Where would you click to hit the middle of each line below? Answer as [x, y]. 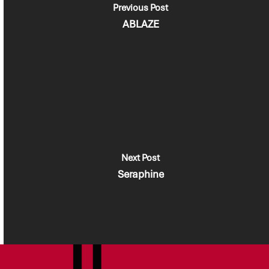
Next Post [141, 158]
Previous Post [141, 8]
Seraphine [141, 174]
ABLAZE [141, 24]
